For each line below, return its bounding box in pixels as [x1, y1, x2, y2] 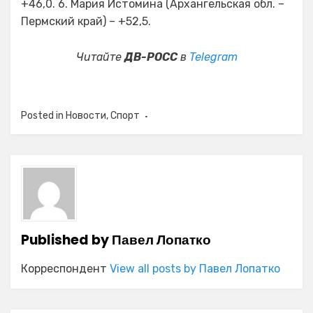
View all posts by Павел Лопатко [110, 262, 280, 275]
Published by [21, 231, 112, 249]
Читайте [75, 50, 124, 64]
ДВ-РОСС [124, 50, 177, 64]
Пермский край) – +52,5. [21, 15, 151, 28]
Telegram [189, 50, 238, 64]
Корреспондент [21, 262, 110, 275]
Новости [66, 110, 106, 122]
